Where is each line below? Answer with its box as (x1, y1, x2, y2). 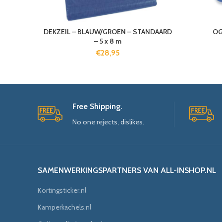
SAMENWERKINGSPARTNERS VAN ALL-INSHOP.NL (38, 166, 216, 175)
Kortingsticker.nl (38, 186, 86, 195)
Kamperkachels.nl (38, 203, 91, 212)
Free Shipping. (72, 102, 122, 111)
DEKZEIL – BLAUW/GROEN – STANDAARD (44, 27, 172, 36)
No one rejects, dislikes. (72, 117, 144, 126)
